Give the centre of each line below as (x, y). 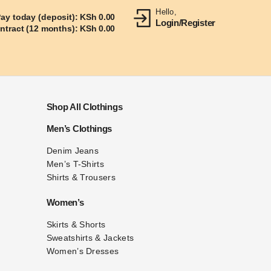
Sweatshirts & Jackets (90, 238)
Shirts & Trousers (81, 177)
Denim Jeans (73, 151)
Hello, (166, 12)
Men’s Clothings (79, 129)
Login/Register (185, 23)
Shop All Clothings (84, 107)
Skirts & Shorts (76, 224)
